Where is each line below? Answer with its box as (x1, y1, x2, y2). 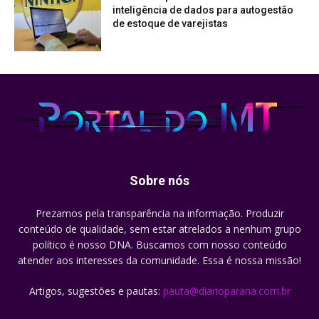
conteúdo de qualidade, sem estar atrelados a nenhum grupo (18, 222, 301, 236)
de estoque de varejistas (113, 18, 229, 30)
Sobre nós (130, 173, 189, 189)
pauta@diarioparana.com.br (162, 284, 291, 298)
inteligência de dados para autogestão (113, 4, 294, 16)
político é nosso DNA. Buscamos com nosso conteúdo (32, 238, 287, 252)
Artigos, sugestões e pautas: (28, 284, 163, 298)
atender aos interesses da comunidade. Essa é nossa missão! (18, 253, 301, 268)
